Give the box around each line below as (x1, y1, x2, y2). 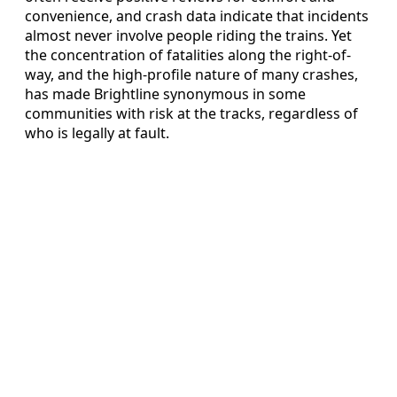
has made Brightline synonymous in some (25, 84, 306, 105)
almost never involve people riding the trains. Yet (25, 26, 352, 46)
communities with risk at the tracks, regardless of (25, 104, 358, 124)
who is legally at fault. (25, 123, 169, 144)
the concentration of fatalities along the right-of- (25, 45, 351, 66)
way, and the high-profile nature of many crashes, (25, 65, 358, 85)
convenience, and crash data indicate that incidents (25, 6, 369, 27)
